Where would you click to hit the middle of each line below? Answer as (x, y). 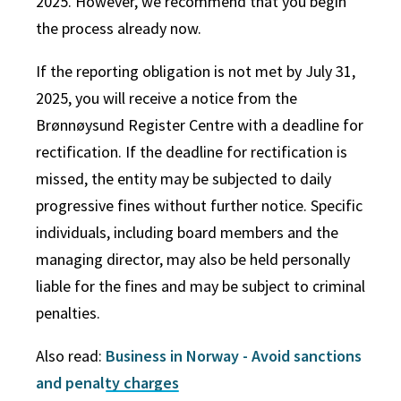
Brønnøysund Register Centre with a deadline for (200, 124)
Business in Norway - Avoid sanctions (234, 355)
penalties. (68, 312)
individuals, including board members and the (187, 232)
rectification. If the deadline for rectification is (192, 151)
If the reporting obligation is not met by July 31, (196, 71)
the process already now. (119, 28)
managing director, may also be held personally (193, 259)
